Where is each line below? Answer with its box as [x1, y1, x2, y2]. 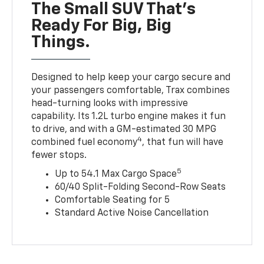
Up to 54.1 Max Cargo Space [55, 170, 177, 180]
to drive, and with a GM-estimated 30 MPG [31, 125, 217, 135]
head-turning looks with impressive [31, 99, 189, 109]
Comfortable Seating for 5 [55, 196, 170, 206]
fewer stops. [31, 151, 87, 161]
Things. [31, 34, 91, 51]
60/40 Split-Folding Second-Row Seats [55, 183, 226, 193]
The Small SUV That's [31, 1, 196, 18]
